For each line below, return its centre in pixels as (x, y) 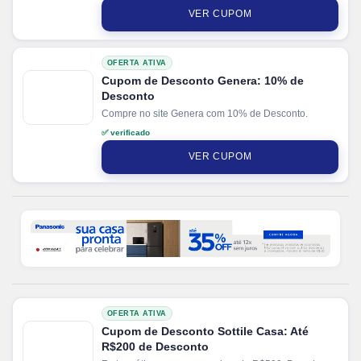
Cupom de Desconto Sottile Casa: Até (205, 331)
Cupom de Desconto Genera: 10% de (203, 80)
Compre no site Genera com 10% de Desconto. (205, 113)
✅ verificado (126, 132)
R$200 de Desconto (155, 346)
